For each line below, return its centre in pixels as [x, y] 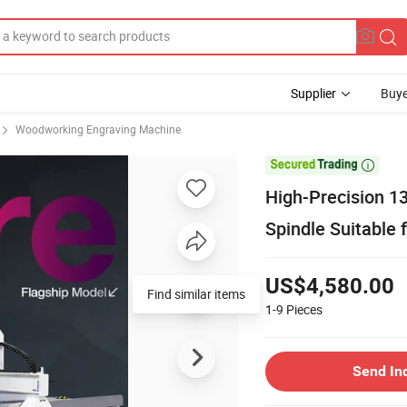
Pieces [304, 309]
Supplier [313, 93]
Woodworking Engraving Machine [98, 129]
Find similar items [196, 293]
